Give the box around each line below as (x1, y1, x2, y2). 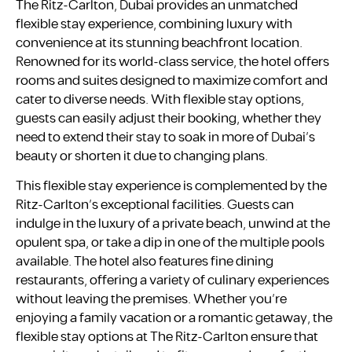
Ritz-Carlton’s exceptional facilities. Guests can (16, 195, 294, 216)
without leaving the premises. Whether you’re (16, 289, 287, 310)
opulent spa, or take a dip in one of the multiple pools (16, 233, 324, 254)
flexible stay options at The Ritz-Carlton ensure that (16, 327, 318, 348)
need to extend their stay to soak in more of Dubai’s (16, 127, 315, 148)
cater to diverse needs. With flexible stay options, (16, 90, 304, 111)
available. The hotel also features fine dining (16, 251, 273, 273)
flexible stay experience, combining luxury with (16, 14, 292, 35)
